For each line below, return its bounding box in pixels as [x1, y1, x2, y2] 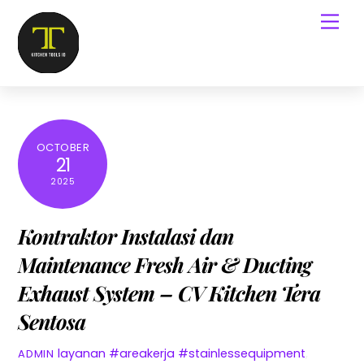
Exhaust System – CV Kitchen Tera [18, 279, 320, 307]
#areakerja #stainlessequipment [108, 344, 305, 362]
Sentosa [18, 307, 86, 336]
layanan [57, 344, 106, 362]
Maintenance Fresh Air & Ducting [18, 250, 311, 279]
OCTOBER [36, 140, 90, 156]
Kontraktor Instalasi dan [18, 222, 233, 250]
